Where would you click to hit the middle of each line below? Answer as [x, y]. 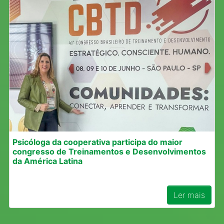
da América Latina [47, 161]
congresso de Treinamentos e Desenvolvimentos [109, 152]
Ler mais [189, 195]
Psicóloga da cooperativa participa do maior [97, 142]
